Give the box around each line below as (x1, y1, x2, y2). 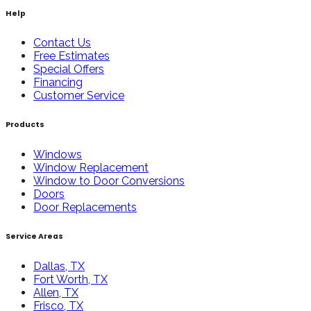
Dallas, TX (33, 260, 85, 274)
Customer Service (33, 89, 124, 103)
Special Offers (33, 62, 104, 76)
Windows (33, 148, 82, 162)
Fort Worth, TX (33, 273, 108, 287)
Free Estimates (33, 49, 110, 63)
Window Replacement (33, 161, 149, 175)
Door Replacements (33, 201, 137, 215)
